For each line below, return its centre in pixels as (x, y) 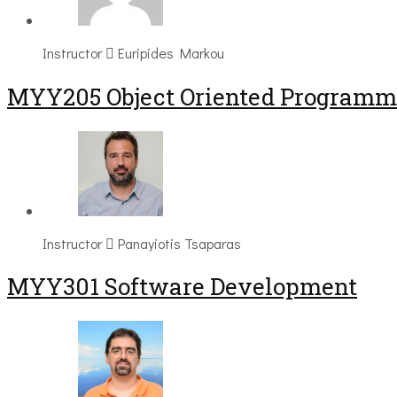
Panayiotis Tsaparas (179, 243)
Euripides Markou (171, 53)
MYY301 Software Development (182, 287)
